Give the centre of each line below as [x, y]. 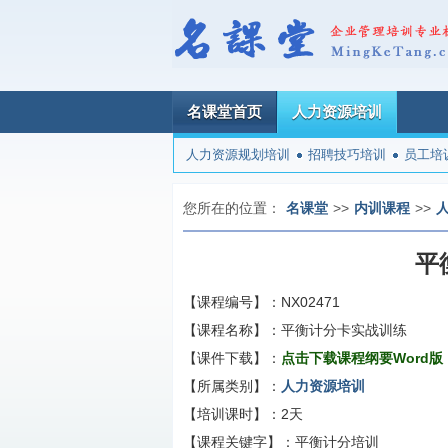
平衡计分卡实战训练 [344, 330]
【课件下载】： [232, 358]
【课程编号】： [232, 302]
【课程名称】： [232, 330]
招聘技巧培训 [346, 154]
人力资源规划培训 [237, 154]
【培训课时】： [232, 414]
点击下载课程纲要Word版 [362, 358]
